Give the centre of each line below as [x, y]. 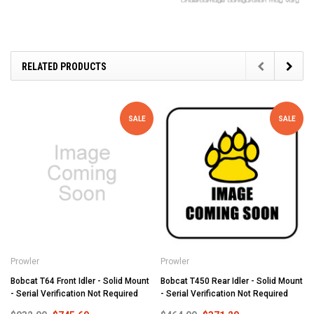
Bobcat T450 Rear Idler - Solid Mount [232, 281]
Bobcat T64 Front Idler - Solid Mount [80, 281]
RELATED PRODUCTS [64, 67]
